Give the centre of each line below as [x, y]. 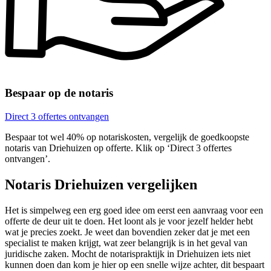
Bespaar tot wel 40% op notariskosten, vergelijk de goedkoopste [127, 137]
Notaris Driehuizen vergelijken [101, 184]
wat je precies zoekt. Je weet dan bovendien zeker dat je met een [127, 232]
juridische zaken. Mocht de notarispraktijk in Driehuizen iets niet [128, 253]
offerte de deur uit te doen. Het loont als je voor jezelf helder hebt [129, 221]
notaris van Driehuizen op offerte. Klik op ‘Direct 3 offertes [118, 148]
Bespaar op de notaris [59, 93]
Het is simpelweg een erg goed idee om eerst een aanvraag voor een [134, 210]
